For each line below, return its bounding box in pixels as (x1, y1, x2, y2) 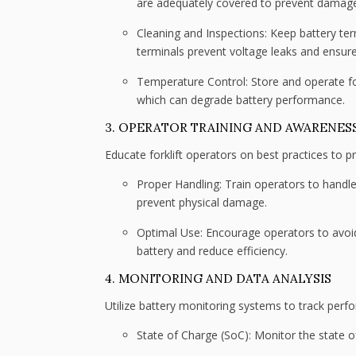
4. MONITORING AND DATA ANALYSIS (105, 270, 331, 286)
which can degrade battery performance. (137, 92, 345, 108)
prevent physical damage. (137, 195, 267, 211)
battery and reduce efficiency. (137, 243, 288, 259)
